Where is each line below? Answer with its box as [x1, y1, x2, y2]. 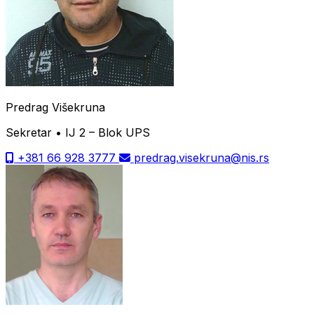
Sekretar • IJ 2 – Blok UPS [6, 125, 150, 139]
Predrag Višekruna [6, 100, 105, 114]
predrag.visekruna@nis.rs [130, 150, 269, 165]
